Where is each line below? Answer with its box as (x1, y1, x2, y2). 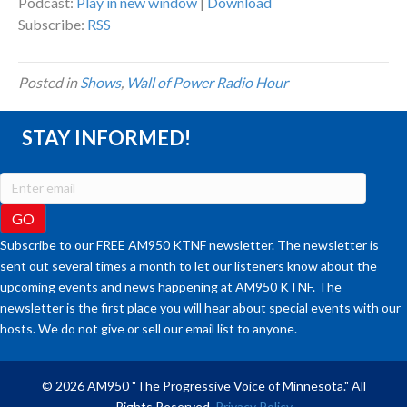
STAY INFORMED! (22, 125, 191, 151)
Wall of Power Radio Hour (126, 74, 288, 92)
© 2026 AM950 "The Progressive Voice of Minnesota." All (41, 378, 366, 394)
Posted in (18, 74, 80, 92)
